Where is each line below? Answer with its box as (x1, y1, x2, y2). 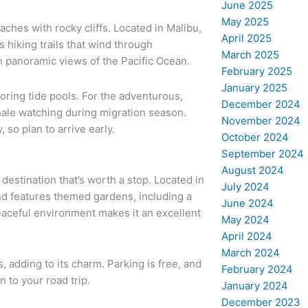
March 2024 (221, 245, 280, 259)
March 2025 (221, 47, 279, 61)
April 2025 (221, 31, 272, 45)
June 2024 (221, 196, 274, 210)
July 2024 (221, 179, 269, 193)
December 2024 (221, 97, 300, 111)
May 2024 (221, 212, 269, 226)
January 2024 (221, 278, 288, 292)
